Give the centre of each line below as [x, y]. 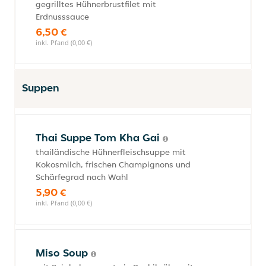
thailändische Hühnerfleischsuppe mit [111, 152]
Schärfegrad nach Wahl [82, 177]
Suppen [41, 88]
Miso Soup [63, 253]
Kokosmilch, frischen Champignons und [113, 164]
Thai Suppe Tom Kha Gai [99, 137]
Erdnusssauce [62, 17]
